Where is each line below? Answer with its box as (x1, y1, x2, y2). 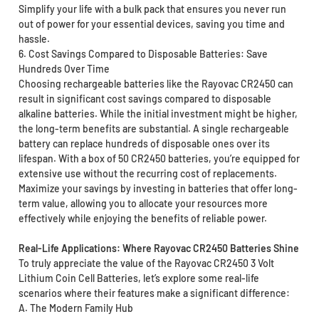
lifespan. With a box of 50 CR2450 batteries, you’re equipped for (18, 152, 300, 165)
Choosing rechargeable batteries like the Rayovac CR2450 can (18, 78, 293, 90)
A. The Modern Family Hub (18, 302, 133, 315)
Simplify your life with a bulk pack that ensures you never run (18, 3, 286, 16)
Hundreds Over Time (18, 63, 110, 75)
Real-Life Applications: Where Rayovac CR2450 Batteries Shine (18, 242, 299, 255)
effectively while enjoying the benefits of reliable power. (18, 212, 267, 225)
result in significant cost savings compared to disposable (18, 93, 271, 105)
